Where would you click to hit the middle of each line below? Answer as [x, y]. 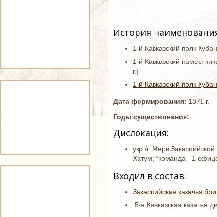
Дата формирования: [151, 101]
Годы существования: [152, 117]
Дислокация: [141, 133]
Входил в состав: [151, 176]
